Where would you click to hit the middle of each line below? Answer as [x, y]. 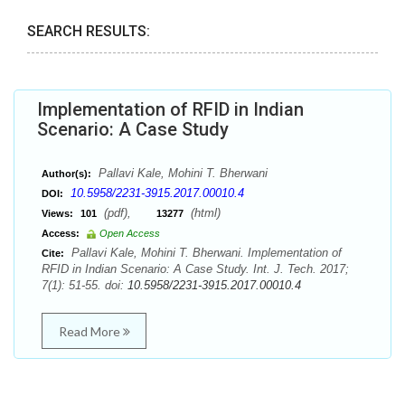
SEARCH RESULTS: [89, 31]
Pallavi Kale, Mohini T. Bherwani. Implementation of [205, 253]
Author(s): [66, 174]
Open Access [130, 233]
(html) [204, 213]
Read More [90, 331]
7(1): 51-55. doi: [85, 285]
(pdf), [128, 213]
